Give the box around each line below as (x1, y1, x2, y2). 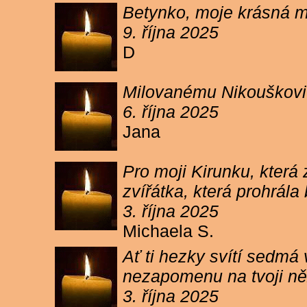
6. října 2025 (123, 102, 219, 121)
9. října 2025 (123, 23, 219, 42)
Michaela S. (123, 221, 219, 241)
